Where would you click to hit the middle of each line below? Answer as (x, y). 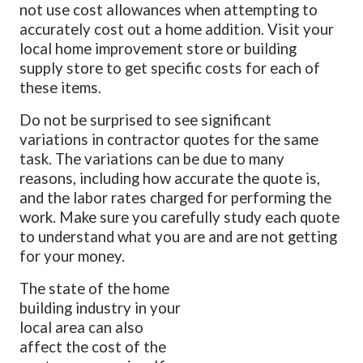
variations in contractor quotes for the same (169, 139)
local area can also (82, 327)
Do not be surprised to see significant (146, 120)
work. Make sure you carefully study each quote (180, 217)
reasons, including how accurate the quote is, (170, 178)
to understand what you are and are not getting (179, 236)
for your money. (73, 256)
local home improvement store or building (158, 48)
